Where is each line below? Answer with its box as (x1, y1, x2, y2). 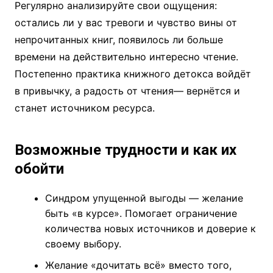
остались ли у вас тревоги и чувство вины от (14, 16, 237, 29)
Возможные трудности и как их (14, 141, 236, 159)
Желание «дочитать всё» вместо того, (44, 259, 232, 272)
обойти (14, 160, 64, 178)
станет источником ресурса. (14, 102, 155, 115)
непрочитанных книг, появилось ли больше (14, 34, 223, 46)
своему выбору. (44, 238, 121, 250)
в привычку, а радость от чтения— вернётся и (14, 85, 240, 97)
